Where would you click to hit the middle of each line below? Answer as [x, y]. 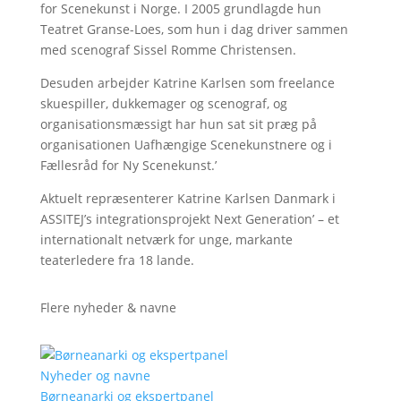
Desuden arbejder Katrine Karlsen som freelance [187, 83]
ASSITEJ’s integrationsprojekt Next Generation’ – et [189, 219]
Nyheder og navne [95, 375]
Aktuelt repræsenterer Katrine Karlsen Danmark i [188, 198]
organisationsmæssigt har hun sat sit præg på [178, 124]
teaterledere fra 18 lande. [117, 260]
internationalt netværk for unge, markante [166, 239]
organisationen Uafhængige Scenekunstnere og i [186, 145]
